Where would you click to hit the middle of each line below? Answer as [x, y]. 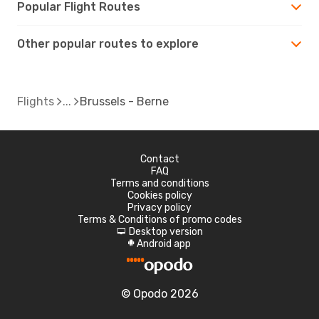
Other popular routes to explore [108, 43]
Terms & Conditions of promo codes [159, 219]
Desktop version [166, 231]
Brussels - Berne [124, 101]
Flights [36, 101]
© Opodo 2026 [159, 293]
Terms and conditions [159, 183]
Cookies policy [159, 195]
